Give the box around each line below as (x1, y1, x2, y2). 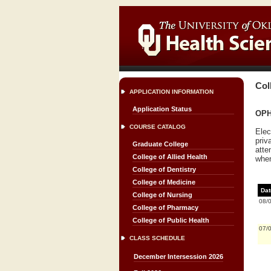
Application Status (132, 105, 192, 113)
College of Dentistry (132, 166, 196, 173)
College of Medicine (132, 178, 195, 186)
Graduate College (132, 140, 188, 148)
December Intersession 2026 (134, 253, 223, 260)
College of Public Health (132, 217, 209, 224)
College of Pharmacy (132, 204, 198, 211)
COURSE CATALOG (129, 123, 186, 130)
